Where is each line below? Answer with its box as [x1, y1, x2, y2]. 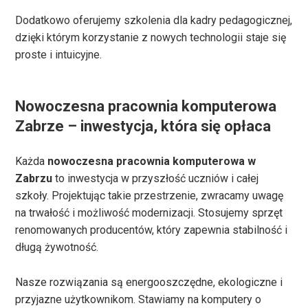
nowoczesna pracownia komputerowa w [47, 155, 256, 168]
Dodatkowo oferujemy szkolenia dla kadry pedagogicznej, [15, 14, 293, 27]
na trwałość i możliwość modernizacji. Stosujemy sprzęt [15, 206, 283, 220]
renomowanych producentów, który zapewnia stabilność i [15, 223, 288, 237]
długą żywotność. [15, 241, 99, 254]
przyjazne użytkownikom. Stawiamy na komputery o [15, 292, 262, 306]
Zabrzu [15, 172, 53, 186]
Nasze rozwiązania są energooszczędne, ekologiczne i [15, 275, 283, 289]
